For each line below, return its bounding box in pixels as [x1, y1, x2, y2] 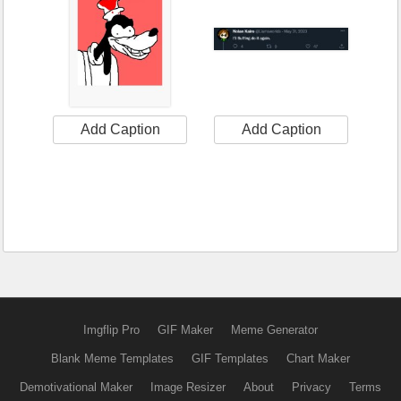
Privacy [292, 380, 331, 394]
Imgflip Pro [83, 322, 140, 337]
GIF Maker [158, 322, 213, 337]
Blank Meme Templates [51, 351, 174, 365]
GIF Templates [192, 351, 269, 365]
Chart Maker [286, 351, 350, 365]
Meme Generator [231, 322, 318, 337]
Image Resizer [150, 380, 226, 394]
